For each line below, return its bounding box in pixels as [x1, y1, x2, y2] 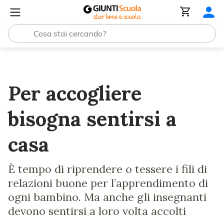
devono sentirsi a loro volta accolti [8, 204, 186, 218]
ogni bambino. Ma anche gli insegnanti [8, 190, 206, 204]
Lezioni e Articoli [33, 57, 86, 66]
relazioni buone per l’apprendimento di [8, 176, 208, 190]
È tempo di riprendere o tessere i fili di [8, 162, 207, 176]
